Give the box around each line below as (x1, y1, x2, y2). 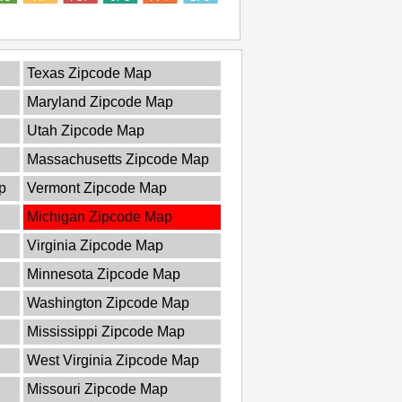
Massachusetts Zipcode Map (27, 151, 209, 167)
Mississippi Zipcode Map (27, 323, 185, 339)
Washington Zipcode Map (27, 294, 189, 310)
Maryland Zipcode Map (27, 93, 173, 109)
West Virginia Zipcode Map (27, 352, 199, 368)
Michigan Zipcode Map (27, 208, 172, 224)
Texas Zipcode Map (27, 65, 152, 81)
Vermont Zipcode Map (27, 179, 167, 196)
